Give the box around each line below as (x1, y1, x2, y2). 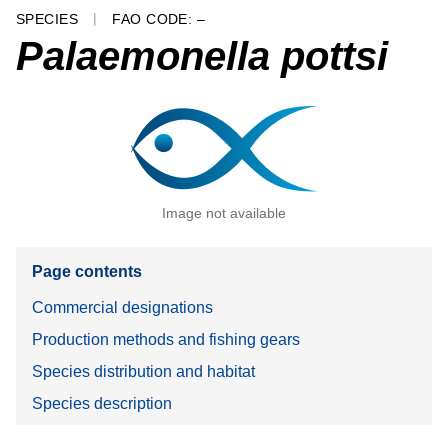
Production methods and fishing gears (32, 330, 300, 348)
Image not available (162, 204, 286, 221)
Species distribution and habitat (32, 362, 255, 380)
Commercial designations (32, 298, 213, 316)
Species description (32, 394, 172, 412)
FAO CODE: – (112, 11, 206, 28)
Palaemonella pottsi (16, 33, 388, 78)
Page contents (32, 263, 142, 281)
